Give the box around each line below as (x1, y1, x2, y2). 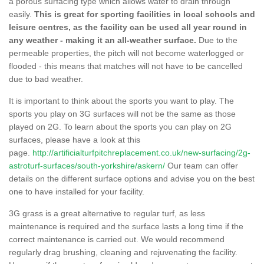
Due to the (196, 35, 237, 45)
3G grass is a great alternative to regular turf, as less (9, 208, 205, 218)
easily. (9, 9, 34, 19)
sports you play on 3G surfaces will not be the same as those (9, 108, 236, 118)
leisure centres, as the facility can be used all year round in (9, 22, 247, 32)
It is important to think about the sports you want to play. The (9, 95, 234, 105)
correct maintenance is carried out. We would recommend (9, 234, 225, 244)
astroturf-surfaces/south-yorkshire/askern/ (9, 160, 165, 170)
